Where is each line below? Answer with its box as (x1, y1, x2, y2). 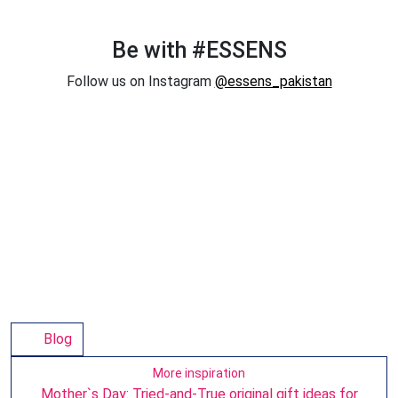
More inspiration (153, 366, 245, 381)
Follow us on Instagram (66, 73, 215, 91)
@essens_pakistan (214, 73, 332, 91)
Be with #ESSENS (111, 37, 287, 64)
